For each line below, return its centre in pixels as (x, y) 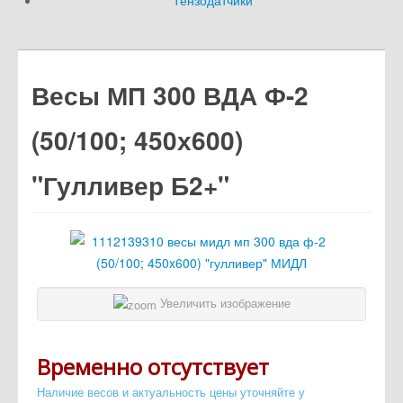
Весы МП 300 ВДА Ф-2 (170, 95)
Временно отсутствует (153, 366)
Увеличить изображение (223, 303)
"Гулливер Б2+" (130, 185)
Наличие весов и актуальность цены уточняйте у (171, 391)
